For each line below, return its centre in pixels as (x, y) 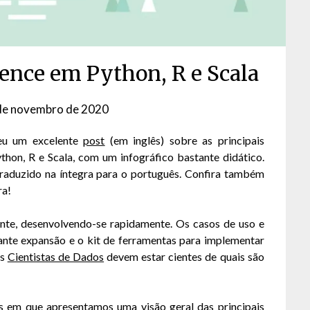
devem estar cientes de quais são (184, 257)
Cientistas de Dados (56, 257)
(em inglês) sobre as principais (184, 140)
